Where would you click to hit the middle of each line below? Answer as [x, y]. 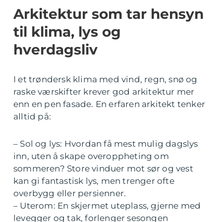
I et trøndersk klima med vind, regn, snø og [106, 80]
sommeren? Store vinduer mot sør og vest [103, 169]
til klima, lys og [67, 32]
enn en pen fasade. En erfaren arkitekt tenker [110, 104]
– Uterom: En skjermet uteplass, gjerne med [107, 206]
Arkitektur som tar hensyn [109, 14]
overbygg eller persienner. [70, 194]
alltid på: [32, 117]
